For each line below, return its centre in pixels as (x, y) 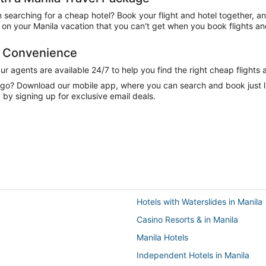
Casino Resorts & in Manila (187, 219)
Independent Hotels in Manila (193, 255)
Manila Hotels (162, 237)
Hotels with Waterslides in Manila (199, 202)
